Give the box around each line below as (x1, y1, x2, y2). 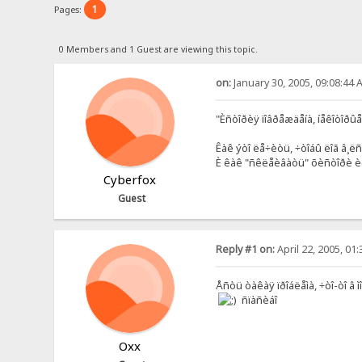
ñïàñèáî (236, 293, 277, 308)
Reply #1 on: (215, 242, 275, 257)
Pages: (54, 2, 85, 15)
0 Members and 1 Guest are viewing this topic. (58, 43, 258, 55)
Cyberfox (103, 170, 157, 187)
